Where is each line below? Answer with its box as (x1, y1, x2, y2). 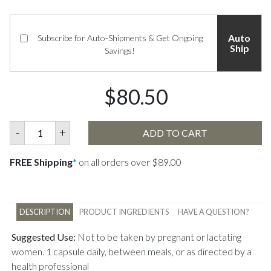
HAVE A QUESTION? (177, 206, 249, 217)
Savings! (105, 45, 135, 56)
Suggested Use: (11, 230, 76, 243)
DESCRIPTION (19, 206, 70, 217)
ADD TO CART (143, 126, 207, 139)
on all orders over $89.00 (77, 155, 181, 168)
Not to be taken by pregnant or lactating (76, 230, 241, 243)
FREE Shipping (10, 155, 73, 168)
